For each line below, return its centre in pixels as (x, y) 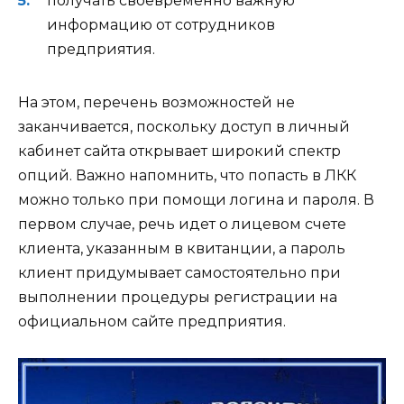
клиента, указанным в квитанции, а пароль (182, 249)
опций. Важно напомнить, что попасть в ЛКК (187, 176)
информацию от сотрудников (161, 25)
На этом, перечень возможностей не (156, 103)
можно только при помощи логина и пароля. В (196, 200)
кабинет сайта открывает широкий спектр (179, 151)
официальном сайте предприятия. (152, 322)
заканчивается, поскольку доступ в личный (184, 127)
